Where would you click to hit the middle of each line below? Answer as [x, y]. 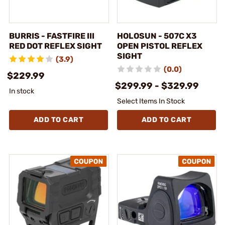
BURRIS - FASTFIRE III [52, 36]
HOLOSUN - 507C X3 [157, 36]
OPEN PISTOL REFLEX [160, 46]
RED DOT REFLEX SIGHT [55, 46]
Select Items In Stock [151, 101]
